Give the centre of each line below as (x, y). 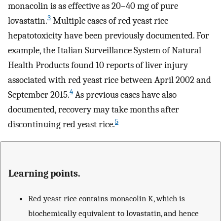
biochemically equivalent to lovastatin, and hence (113, 213)
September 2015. (39, 95)
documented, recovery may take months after (93, 110)
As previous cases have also (125, 95)
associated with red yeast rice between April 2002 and (110, 80)
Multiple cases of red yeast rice (110, 21)
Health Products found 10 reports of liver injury (98, 65)
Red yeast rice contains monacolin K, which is (107, 198)
